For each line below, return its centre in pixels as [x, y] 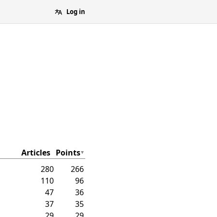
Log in [76, 12]
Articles [36, 153]
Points [68, 153]
